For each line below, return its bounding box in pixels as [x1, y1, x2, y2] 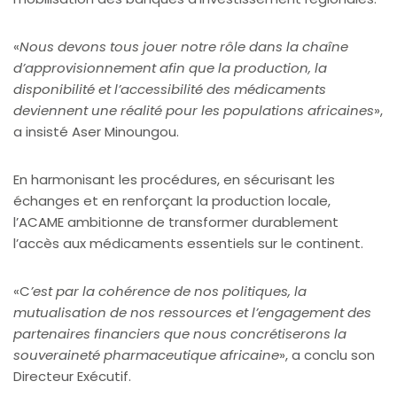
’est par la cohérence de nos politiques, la [30, 281, 307, 300]
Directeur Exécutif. [13, 366, 131, 385]
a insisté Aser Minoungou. [13, 121, 179, 141]
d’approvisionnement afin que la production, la [13, 58, 327, 77]
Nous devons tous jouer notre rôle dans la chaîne [19, 36, 348, 56]
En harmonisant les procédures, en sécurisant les [13, 169, 335, 189]
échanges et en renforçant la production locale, [13, 191, 331, 210]
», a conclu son [279, 345, 375, 364]
